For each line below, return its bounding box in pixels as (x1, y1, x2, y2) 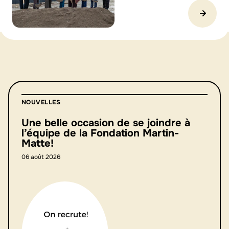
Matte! (21, 137, 54, 150)
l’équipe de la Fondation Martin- (21, 127, 179, 140)
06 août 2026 (21, 153, 60, 161)
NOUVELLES (21, 98, 61, 106)
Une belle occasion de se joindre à (21, 117, 190, 129)
